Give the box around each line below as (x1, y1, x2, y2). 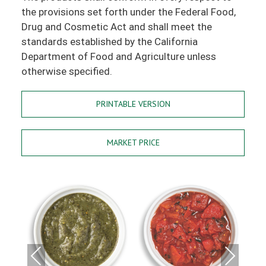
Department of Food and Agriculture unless (21, 50, 216, 62)
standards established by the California (21, 35, 198, 47)
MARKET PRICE (106, 137, 160, 148)
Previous (27, 251, 58, 260)
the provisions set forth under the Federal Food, (21, 5, 236, 18)
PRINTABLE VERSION (96, 98, 170, 109)
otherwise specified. (21, 65, 112, 77)
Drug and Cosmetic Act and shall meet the (21, 20, 212, 33)
